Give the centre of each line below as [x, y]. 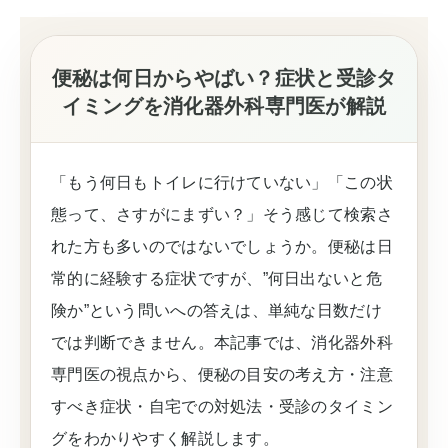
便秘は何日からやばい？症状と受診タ [224, 78]
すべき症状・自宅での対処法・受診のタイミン [222, 406]
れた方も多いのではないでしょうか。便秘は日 [222, 246]
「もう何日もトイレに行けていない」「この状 [222, 182]
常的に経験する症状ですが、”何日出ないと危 [216, 278]
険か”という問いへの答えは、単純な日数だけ [216, 310]
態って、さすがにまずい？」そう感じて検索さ [222, 214]
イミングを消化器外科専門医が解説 [224, 106]
